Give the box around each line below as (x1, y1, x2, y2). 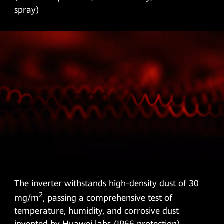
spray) (14, 4, 40, 15)
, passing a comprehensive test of (43, 193, 173, 203)
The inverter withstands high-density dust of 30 (14, 178, 199, 189)
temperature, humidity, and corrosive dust (14, 206, 179, 216)
